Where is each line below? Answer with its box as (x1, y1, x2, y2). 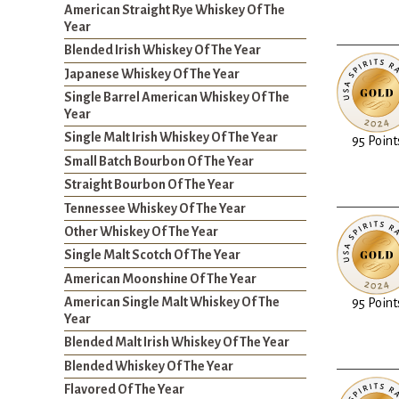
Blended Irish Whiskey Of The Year (64, 43, 261, 58)
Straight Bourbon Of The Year (64, 177, 234, 192)
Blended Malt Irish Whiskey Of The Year (64, 335, 289, 350)
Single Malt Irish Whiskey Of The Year (64, 130, 278, 145)
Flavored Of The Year (64, 382, 184, 397)
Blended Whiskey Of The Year (64, 358, 233, 373)
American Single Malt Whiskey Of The (64, 295, 280, 310)
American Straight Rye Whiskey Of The (64, 2, 285, 17)
